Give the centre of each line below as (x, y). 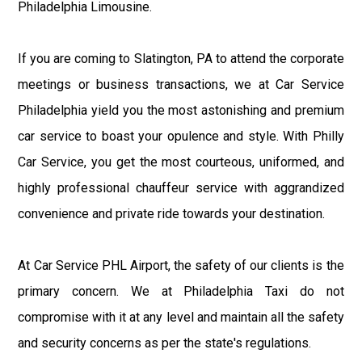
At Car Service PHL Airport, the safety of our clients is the (181, 266)
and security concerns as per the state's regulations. (165, 343)
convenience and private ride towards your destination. (172, 214)
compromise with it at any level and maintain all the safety (181, 318)
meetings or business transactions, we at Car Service (181, 85)
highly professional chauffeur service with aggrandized (181, 188)
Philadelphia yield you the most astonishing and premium (181, 111)
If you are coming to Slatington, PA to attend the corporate (181, 59)
